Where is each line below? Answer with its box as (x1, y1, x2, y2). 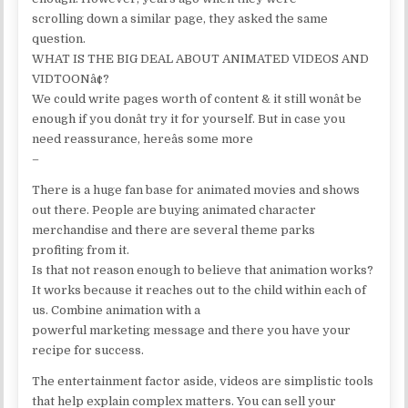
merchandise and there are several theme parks (32, 222, 316, 237)
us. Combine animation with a (32, 302, 201, 317)
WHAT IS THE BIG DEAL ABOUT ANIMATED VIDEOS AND (32, 51, 370, 66)
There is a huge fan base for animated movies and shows (32, 182, 361, 197)
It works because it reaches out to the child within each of (32, 282, 367, 297)
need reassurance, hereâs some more (32, 131, 254, 146)
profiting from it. (32, 242, 130, 257)
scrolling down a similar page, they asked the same (32, 11, 329, 25)
